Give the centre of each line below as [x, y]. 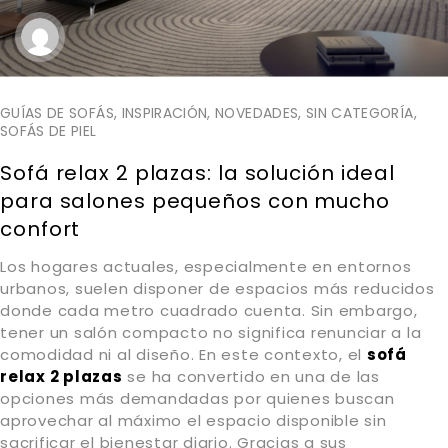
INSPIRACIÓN [164, 112]
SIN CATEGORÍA [359, 112]
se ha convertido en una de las [251, 376]
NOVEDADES [257, 112]
